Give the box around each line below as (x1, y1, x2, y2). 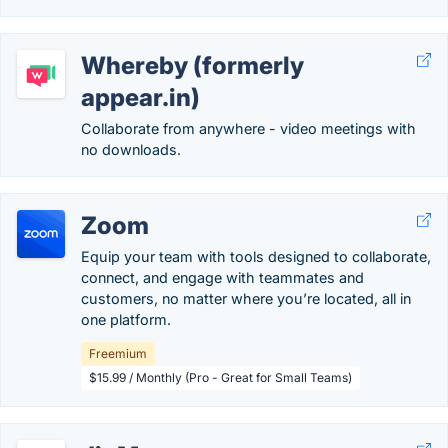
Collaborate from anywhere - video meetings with (81, 120, 416, 137)
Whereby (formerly (81, 51, 304, 80)
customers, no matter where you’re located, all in (81, 290, 411, 307)
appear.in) (81, 83, 200, 112)
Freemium (89, 346, 147, 361)
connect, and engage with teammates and (81, 269, 364, 286)
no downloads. (81, 141, 181, 158)
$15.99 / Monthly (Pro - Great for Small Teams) (89, 370, 352, 385)
